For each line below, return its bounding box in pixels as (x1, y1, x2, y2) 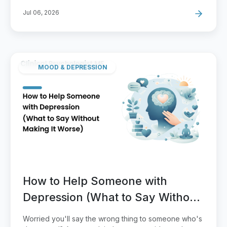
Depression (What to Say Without (23, 191, 200, 204)
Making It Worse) (23, 207, 113, 220)
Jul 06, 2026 (23, 9, 59, 17)
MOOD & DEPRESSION (38, 63, 107, 71)
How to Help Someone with (23, 174, 167, 188)
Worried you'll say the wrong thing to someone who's (23, 214, 202, 223)
